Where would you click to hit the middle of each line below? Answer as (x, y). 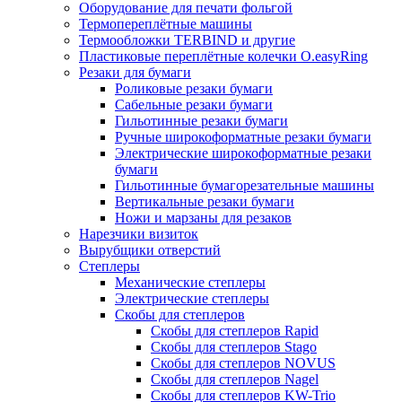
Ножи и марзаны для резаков (203, 217)
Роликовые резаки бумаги (194, 88)
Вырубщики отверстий (150, 249)
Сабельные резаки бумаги (194, 104)
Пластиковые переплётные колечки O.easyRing (223, 56)
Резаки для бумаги (135, 72)
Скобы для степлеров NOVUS (243, 363)
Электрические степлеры (192, 298)
